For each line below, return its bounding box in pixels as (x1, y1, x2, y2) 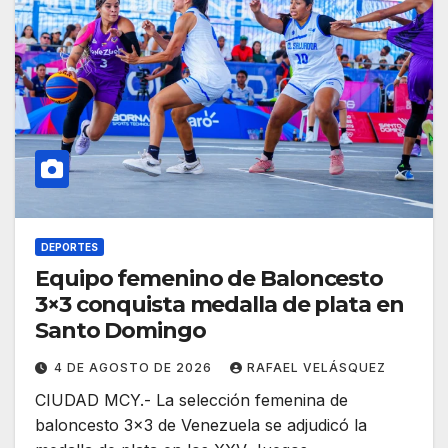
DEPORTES (41, 241, 98, 254)
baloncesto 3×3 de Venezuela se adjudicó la (35, 415, 367, 436)
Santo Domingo (35, 317, 206, 345)
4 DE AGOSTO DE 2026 (54, 360, 216, 376)
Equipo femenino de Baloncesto (35, 265, 384, 293)
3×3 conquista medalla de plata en (35, 291, 404, 319)
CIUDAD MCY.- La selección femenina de (35, 390, 348, 411)
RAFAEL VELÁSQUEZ (247, 360, 386, 376)
